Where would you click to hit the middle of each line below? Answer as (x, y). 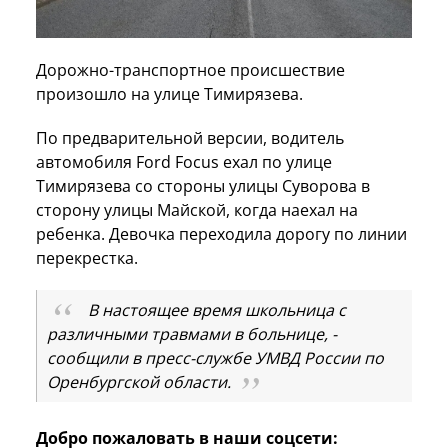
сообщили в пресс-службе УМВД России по (215, 358)
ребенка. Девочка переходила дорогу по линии (221, 234)
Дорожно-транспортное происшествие (190, 70)
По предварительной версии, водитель (190, 138)
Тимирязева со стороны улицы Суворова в (203, 186)
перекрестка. (87, 258)
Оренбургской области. (139, 382)
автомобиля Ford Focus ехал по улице (184, 162)
